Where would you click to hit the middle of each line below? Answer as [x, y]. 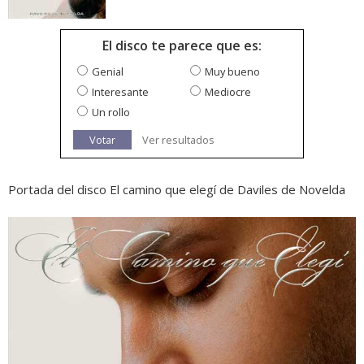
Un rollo [111, 113]
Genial [108, 72]
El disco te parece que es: [182, 46]
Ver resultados [178, 140]
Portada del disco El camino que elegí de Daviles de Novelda [177, 190]
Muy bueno [232, 72]
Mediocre [228, 92]
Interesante [120, 92]
